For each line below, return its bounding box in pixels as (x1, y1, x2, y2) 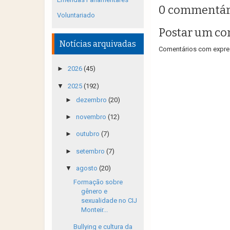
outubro (75, 130, 101, 138)
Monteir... (81, 206, 108, 214)
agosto (75, 164, 99, 172)
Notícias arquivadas (60, 39, 136, 49)
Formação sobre (73, 178, 123, 186)
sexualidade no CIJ (81, 197, 138, 204)
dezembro (75, 95, 108, 104)
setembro (75, 147, 106, 155)
